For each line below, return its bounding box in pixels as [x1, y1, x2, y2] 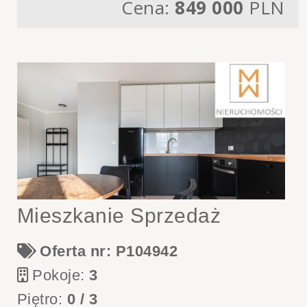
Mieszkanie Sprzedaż [16, 204, 221, 227]
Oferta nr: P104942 [40, 243, 178, 260]
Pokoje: [32, 267, 90, 284]
